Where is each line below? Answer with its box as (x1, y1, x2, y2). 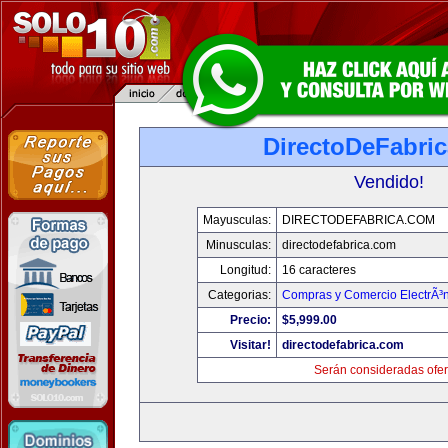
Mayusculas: (203, 213, 271, 227)
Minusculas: (206, 238, 271, 252)
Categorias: (208, 288, 271, 302)
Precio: (230, 313, 271, 327)
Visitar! (230, 338, 271, 352)
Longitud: (220, 263, 271, 277)
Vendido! (354, 172, 424, 192)
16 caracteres (282, 263, 356, 277)
